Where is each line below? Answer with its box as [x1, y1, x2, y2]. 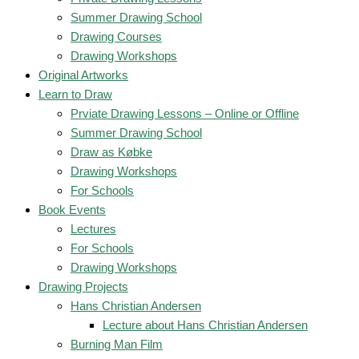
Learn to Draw [38, 87, 112, 101]
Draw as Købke [71, 145, 152, 159]
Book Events [38, 203, 106, 216]
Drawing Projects [38, 280, 128, 293]
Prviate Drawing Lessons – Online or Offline [71, 107, 299, 120]
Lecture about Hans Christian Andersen [103, 318, 308, 332]
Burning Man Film [71, 337, 163, 351]
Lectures [71, 222, 116, 236]
